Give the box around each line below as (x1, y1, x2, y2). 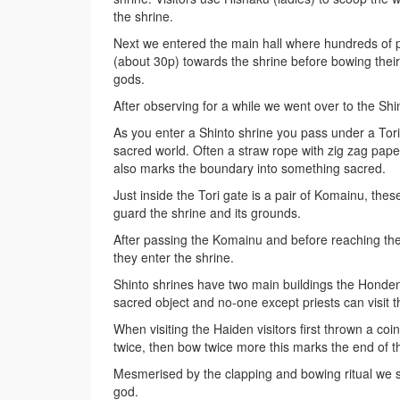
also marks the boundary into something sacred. (113, 159, 386, 178)
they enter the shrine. (113, 248, 234, 267)
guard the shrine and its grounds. (113, 204, 301, 222)
